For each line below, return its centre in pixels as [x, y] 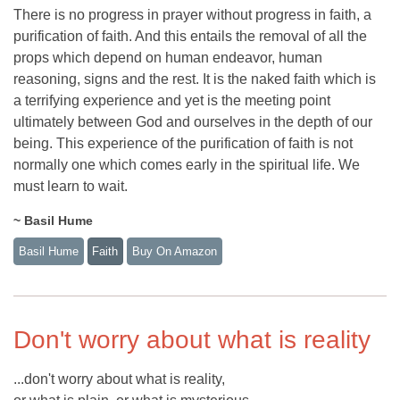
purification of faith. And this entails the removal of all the [190, 37]
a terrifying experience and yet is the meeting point [172, 101]
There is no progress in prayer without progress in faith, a [192, 15]
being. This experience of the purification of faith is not [183, 144]
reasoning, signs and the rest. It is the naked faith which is [195, 79]
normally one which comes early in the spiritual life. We [187, 165]
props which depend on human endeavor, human [168, 58]
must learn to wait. [71, 187]
